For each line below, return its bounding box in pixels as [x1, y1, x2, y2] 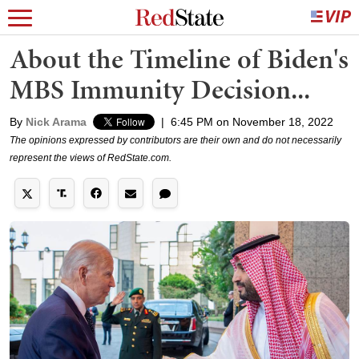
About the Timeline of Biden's [10, 40, 349, 78]
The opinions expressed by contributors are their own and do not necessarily [10, 135, 341, 146]
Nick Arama [26, 115, 87, 128]
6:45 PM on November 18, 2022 [171, 115, 333, 128]
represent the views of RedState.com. [10, 152, 171, 163]
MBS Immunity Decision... [10, 71, 310, 108]
